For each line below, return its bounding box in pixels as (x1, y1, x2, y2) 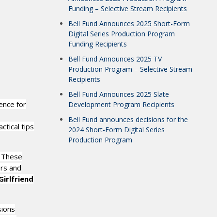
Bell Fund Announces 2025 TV (68, 54, 162, 63)
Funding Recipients (68, 39, 127, 48)
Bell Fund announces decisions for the (68, 115, 188, 124)
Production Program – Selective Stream (68, 64, 192, 74)
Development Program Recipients (68, 100, 174, 109)
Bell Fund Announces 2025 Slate (68, 90, 169, 99)
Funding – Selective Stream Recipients (68, 4, 187, 13)
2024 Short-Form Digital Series (68, 125, 165, 134)
